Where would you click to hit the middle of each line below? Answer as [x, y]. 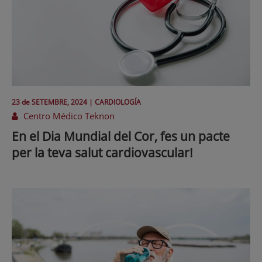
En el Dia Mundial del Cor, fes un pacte [121, 137]
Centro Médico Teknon [68, 116]
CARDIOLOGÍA [118, 102]
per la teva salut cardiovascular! [102, 153]
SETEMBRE [49, 102]
